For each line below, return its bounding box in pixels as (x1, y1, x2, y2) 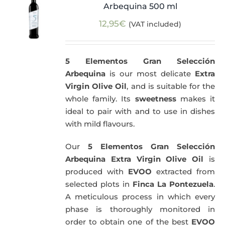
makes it (176, 94, 215, 104)
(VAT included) (129, 20, 182, 29)
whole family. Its (65, 94, 135, 104)
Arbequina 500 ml (103, 2, 177, 12)
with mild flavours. (65, 119, 135, 129)
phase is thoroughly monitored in (65, 204, 215, 214)
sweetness (135, 94, 176, 104)
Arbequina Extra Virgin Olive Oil (65, 154, 204, 164)
